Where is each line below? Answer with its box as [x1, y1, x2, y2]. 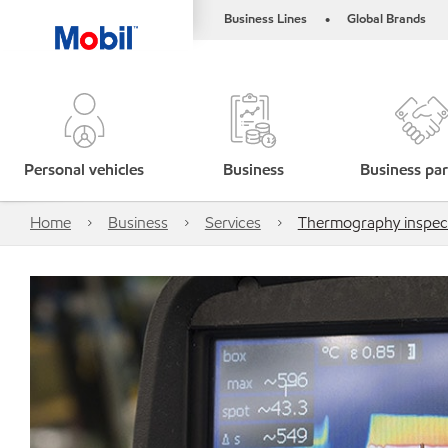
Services [204, 212, 261, 233]
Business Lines [224, 10, 307, 28]
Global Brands [347, 10, 426, 28]
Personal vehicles [24, 159, 145, 180]
